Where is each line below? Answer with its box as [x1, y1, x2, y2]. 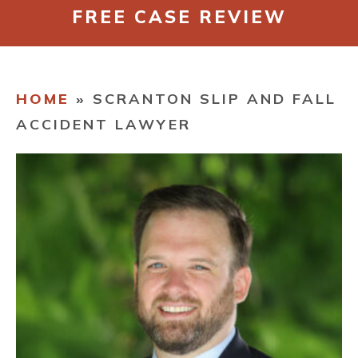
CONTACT [16, 35, 85, 50]
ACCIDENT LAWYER [16, 115, 191, 133]
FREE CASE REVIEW [71, 5, 287, 28]
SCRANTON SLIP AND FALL [93, 89, 336, 108]
